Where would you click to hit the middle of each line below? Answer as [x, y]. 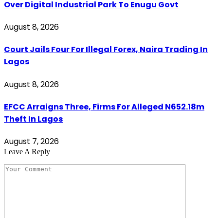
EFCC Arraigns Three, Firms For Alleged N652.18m [104, 107]
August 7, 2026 [31, 142]
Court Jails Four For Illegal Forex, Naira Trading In [106, 50]
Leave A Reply [27, 152]
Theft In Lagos [33, 119]
